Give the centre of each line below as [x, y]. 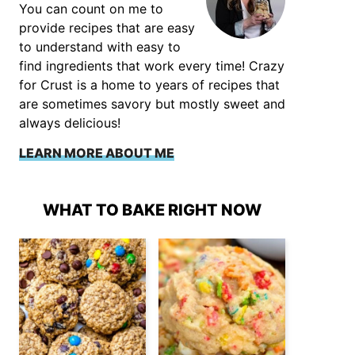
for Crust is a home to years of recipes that [149, 85]
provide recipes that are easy [107, 28]
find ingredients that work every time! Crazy [152, 66]
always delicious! [70, 123]
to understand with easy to [100, 47]
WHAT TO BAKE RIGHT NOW [152, 210]
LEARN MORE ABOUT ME [97, 153]
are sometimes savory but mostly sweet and [152, 104]
